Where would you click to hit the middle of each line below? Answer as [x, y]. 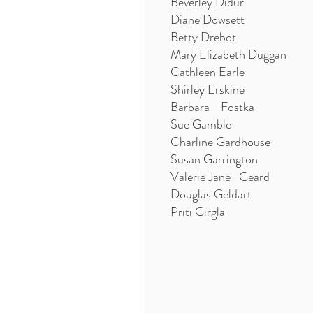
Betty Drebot [203, 37]
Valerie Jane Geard [223, 177]
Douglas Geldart [211, 194]
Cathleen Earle [207, 72]
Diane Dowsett [207, 20]
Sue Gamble [201, 124]
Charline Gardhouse [220, 142]
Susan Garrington [214, 159]
